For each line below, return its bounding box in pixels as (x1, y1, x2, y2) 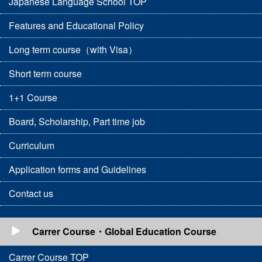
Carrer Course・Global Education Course (32, 225, 216, 239)
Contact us (9, 187, 53, 201)
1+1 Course (9, 91, 57, 105)
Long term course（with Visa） (9, 43, 137, 57)
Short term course (9, 67, 82, 81)
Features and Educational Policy (9, 19, 144, 33)
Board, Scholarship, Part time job (9, 115, 145, 129)
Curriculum (9, 139, 54, 153)
